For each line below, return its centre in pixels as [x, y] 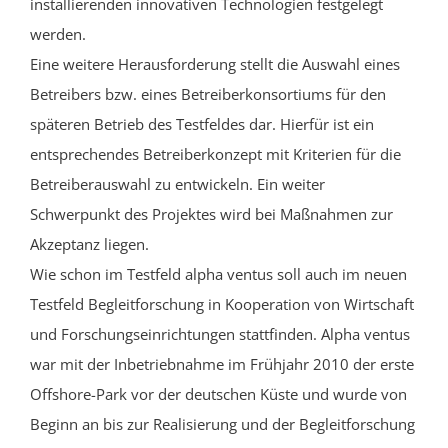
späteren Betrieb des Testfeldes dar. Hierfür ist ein [202, 124]
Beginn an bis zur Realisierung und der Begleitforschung [222, 424]
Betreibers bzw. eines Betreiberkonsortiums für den [208, 94]
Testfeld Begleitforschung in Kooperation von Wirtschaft [222, 304]
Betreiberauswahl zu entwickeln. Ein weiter [177, 184]
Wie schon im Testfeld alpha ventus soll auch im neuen [218, 274]
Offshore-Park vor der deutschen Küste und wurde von [218, 394]
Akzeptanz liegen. [89, 244]
